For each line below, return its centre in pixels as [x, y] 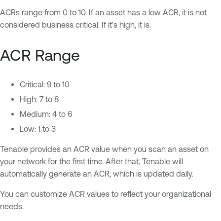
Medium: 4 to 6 [46, 114]
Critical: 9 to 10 [45, 85]
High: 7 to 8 [39, 99]
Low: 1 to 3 [38, 129]
